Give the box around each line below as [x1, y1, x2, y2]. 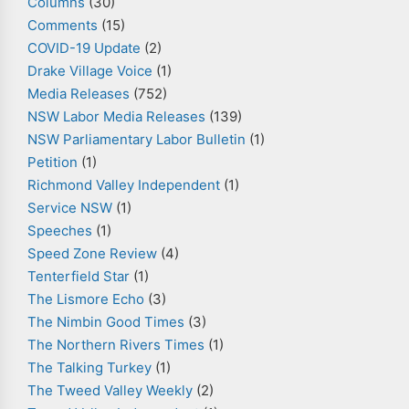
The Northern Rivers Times [27, 335, 204, 353]
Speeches [27, 221, 92, 239]
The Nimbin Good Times [27, 312, 184, 330]
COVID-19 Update [27, 38, 141, 57]
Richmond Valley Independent [27, 175, 220, 194]
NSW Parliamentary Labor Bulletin [27, 130, 246, 148]
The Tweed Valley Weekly [27, 381, 193, 399]
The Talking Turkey [27, 358, 152, 376]
